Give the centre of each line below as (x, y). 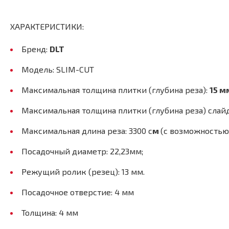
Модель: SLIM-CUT (58, 69)
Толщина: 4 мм (50, 212)
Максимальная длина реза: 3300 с (87, 130)
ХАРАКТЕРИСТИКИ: (47, 26)
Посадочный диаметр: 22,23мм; (82, 151)
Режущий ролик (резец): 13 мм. (83, 171)
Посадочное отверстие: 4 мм (78, 192)
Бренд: (36, 49)
